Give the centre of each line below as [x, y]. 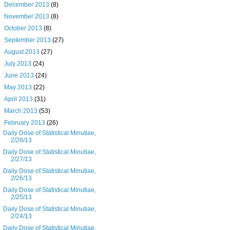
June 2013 [20, 76]
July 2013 [19, 64]
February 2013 [26, 123]
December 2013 [28, 5]
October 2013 [24, 28]
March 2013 [22, 111]
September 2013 [28, 40]
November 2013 [28, 17]
